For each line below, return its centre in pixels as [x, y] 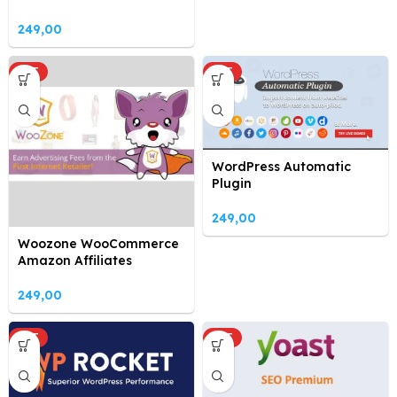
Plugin [231, 184]
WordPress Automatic [281, 167]
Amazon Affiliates [75, 260]
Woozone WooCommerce [98, 243]
